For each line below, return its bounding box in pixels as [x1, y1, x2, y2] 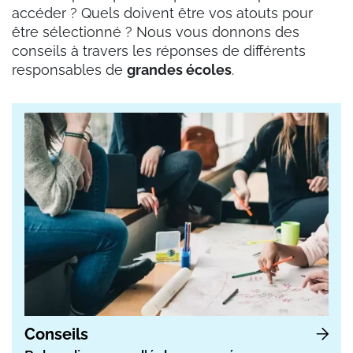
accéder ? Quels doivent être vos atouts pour [12, 5, 313, 22]
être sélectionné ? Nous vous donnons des [12, 24, 299, 41]
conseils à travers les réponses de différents [12, 43, 306, 60]
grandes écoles [127, 61, 232, 79]
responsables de [12, 61, 127, 79]
